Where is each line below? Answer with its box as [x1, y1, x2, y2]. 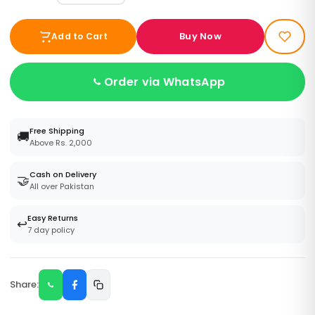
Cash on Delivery [30, 168, 96, 180]
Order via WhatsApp [103, 73, 226, 90]
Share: [10, 277, 39, 291]
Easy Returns [27, 212, 78, 224]
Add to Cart [51, 30, 108, 42]
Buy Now [179, 29, 221, 43]
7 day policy [27, 224, 75, 236]
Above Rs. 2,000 [30, 136, 92, 148]
